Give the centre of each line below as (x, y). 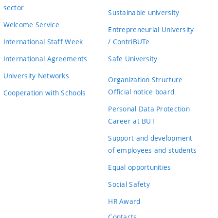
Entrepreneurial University (151, 29)
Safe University (133, 59)
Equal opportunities (140, 167)
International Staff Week (43, 42)
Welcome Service (31, 25)
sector (14, 8)
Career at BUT (132, 121)
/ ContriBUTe (129, 42)
